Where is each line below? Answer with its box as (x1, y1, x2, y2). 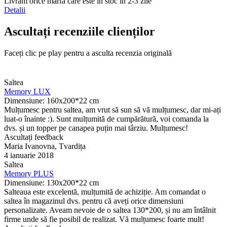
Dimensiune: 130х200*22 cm (4, 178, 99, 187)
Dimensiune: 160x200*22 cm (4, 96, 99, 105)
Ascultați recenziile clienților (4, 24, 155, 38)
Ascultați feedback (4, 132, 63, 141)
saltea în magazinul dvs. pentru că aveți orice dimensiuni (4, 196, 183, 205)
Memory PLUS (4, 169, 54, 178)
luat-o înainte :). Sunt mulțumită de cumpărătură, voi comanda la (4, 114, 209, 123)
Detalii (4, 5, 25, 14)
